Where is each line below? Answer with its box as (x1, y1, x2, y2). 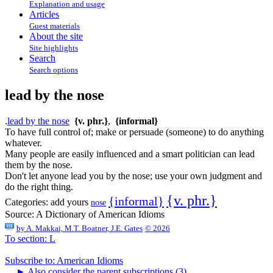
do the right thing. (5, 181, 73, 192)
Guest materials (29, 21, 80, 30)
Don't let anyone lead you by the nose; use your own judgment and (5, 170, 262, 181)
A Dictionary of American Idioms (36, 208, 165, 219)
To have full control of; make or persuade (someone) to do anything (5, 126, 264, 137)
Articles (29, 9, 59, 19)
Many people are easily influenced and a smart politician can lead (5, 148, 255, 159)
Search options (29, 65, 78, 74)
